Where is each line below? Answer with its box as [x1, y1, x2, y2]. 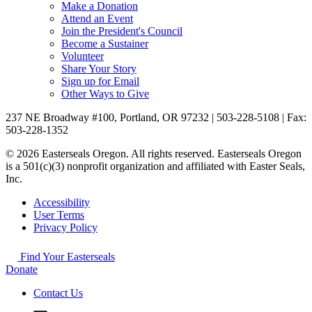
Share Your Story [61, 63, 136, 75]
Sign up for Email [61, 75, 139, 88]
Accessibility [33, 196, 90, 209]
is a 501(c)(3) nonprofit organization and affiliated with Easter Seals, [6, 160, 305, 173]
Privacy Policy [33, 221, 97, 234]
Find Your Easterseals [17, 251, 115, 263]
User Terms [33, 209, 84, 221]
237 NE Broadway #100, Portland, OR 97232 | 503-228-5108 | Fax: [6, 111, 306, 124]
